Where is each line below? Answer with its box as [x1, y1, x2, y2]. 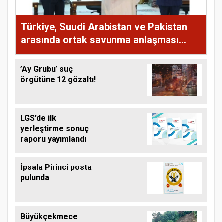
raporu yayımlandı [20, 134, 86, 144]
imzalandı [21, 46, 64, 58]
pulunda [20, 172, 49, 182]
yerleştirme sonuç [20, 123, 89, 133]
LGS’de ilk [20, 113, 56, 123]
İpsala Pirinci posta [20, 162, 92, 172]
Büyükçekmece [20, 211, 78, 221]
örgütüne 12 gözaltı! [20, 74, 96, 84]
